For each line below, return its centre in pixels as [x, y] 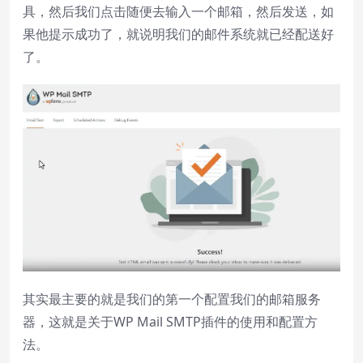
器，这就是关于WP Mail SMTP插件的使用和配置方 [170, 321]
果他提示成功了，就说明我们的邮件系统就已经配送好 [178, 34]
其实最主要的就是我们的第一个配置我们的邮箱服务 [172, 299]
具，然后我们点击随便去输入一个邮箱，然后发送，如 [178, 12]
